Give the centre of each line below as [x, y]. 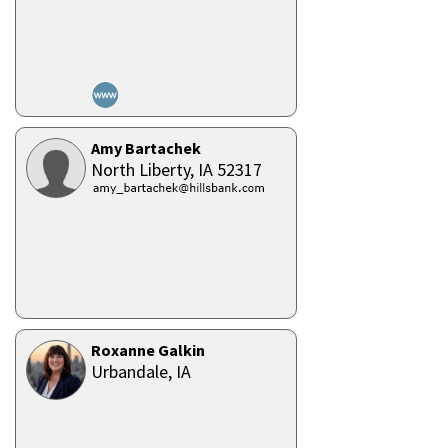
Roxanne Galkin [148, 350]
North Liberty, [144, 169]
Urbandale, [133, 371]
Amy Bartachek [146, 148]
